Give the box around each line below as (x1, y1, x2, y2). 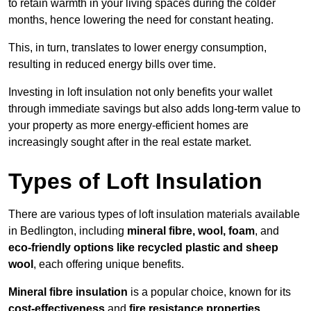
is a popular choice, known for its (128, 286, 291, 299)
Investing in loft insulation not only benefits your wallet (8, 86, 272, 99)
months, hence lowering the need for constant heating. (8, 14, 274, 26)
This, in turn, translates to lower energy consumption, (8, 42, 267, 54)
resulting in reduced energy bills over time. (8, 58, 216, 71)
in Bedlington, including (8, 225, 127, 237)
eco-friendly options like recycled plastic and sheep (8, 242, 278, 254)
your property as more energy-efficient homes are (8, 119, 249, 132)
